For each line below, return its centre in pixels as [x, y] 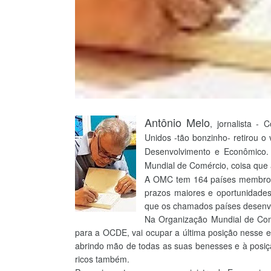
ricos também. [102, 259]
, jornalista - [237, 123]
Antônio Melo [178, 122]
